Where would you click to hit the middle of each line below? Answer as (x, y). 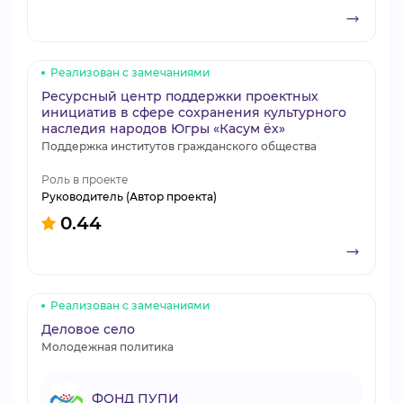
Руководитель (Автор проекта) (129, 197)
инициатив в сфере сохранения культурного (194, 112)
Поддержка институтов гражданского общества (179, 146)
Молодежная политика (107, 347)
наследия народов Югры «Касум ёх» (163, 129)
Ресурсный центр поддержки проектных (180, 96)
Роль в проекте (85, 179)
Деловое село (88, 329)
